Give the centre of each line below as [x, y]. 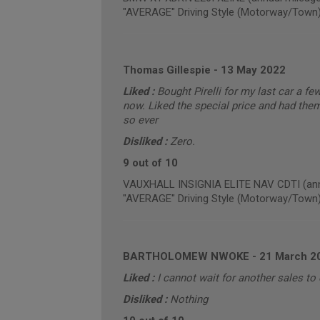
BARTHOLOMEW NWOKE [186, 256]
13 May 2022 [253, 70]
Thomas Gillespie [166, 70]
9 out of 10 [150, 163]
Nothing [189, 299]
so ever [140, 120]
